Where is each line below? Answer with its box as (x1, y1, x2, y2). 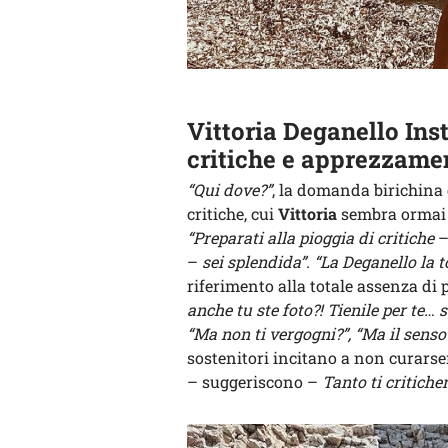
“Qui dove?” (187, 179, 272, 201)
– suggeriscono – (187, 371, 322, 393)
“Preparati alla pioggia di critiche (187, 227, 434, 249)
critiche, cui (187, 203, 278, 225)
